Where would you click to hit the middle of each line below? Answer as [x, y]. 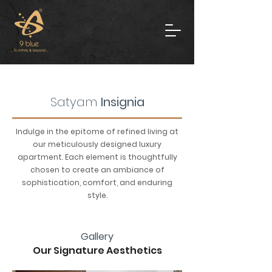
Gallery [97, 236]
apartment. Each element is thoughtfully [97, 157]
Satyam [75, 102]
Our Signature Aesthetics [97, 250]
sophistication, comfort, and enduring [97, 182]
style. [97, 195]
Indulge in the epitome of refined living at [97, 131]
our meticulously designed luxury [97, 144]
